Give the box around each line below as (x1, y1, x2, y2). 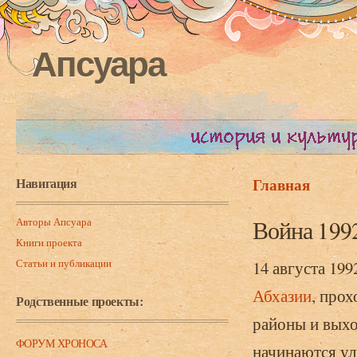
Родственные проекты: (16, 292, 143, 310)
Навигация (16, 174, 77, 192)
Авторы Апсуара (16, 214, 92, 229)
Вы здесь (253, 187, 321, 213)
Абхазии (253, 284, 312, 307)
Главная (253, 174, 310, 196)
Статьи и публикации (16, 256, 112, 270)
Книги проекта (16, 235, 82, 249)
